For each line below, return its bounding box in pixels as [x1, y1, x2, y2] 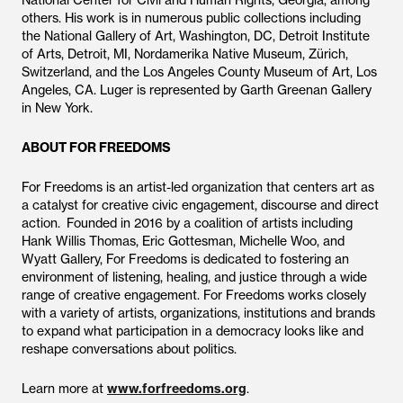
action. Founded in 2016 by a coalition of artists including [22, 215, 353, 231]
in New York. [22, 100, 93, 116]
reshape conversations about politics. [22, 341, 239, 357]
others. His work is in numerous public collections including [22, 10, 361, 26]
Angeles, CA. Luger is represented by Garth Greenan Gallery [22, 82, 372, 98]
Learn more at [22, 381, 107, 397]
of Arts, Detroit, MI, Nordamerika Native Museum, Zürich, [22, 46, 348, 62]
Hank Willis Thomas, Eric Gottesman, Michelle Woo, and [22, 233, 345, 249]
